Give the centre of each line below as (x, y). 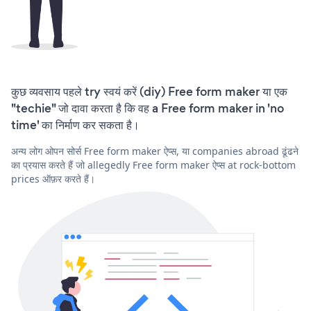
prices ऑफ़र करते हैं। (53, 178)
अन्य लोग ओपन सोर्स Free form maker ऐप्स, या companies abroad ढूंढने (155, 151)
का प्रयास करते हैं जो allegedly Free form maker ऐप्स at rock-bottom (153, 165)
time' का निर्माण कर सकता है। (75, 125)
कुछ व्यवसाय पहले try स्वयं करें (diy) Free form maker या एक (149, 91)
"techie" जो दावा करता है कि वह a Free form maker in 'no (148, 108)
